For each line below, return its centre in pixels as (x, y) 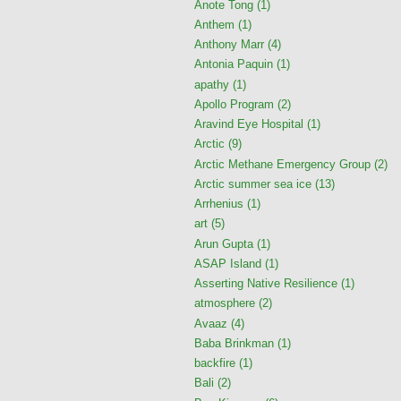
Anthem (214, 24)
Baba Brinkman (234, 343)
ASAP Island (228, 263)
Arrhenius (219, 204)
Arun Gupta (224, 243)
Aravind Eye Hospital (249, 124)
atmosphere (225, 303)
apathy (212, 84)
